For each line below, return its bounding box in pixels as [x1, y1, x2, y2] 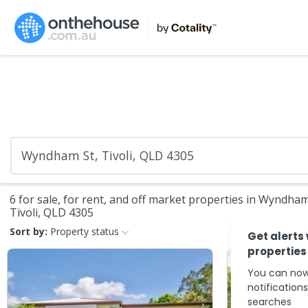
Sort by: [10, 225, 47, 238]
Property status [50, 225, 119, 238]
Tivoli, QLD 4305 [10, 205, 93, 220]
